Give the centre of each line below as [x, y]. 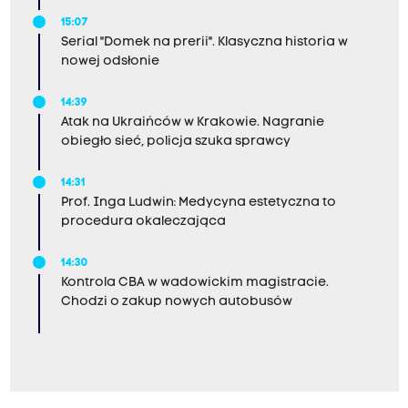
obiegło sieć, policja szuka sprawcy [175, 141]
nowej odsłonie [110, 61]
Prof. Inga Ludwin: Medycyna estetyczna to [198, 202]
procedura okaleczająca [143, 221]
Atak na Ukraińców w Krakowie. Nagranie [192, 122]
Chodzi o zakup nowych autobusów [176, 301]
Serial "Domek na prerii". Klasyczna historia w [204, 42]
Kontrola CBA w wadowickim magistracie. [194, 282]
